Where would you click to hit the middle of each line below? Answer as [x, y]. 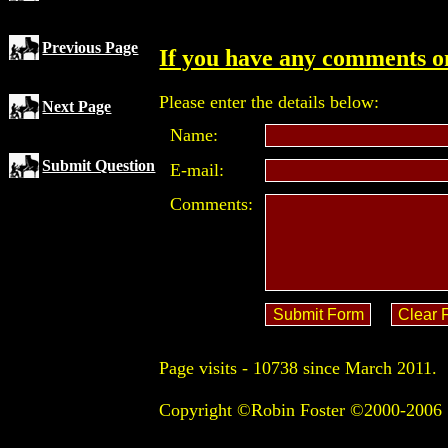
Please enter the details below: [269, 102]
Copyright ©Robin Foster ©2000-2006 [301, 410]
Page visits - [206, 368]
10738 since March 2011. [345, 368]
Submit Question [99, 165]
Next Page [77, 106]
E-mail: [197, 170]
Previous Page [90, 47]
